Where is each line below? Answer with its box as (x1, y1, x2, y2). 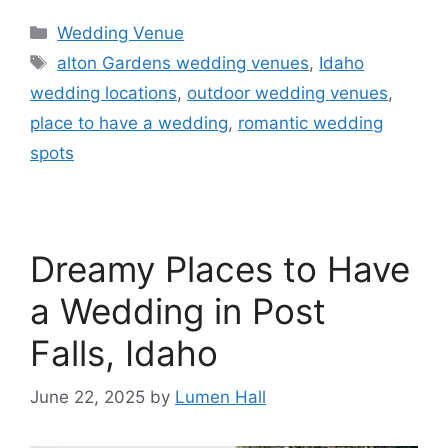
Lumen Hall (175, 387, 266, 408)
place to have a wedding (30, 112, 228, 133)
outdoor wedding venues (187, 82, 388, 103)
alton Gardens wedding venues (57, 52, 310, 73)
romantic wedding (238, 112, 383, 133)
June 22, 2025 (30, 387, 145, 408)
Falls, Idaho (30, 331, 218, 374)
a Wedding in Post (30, 289, 326, 332)
